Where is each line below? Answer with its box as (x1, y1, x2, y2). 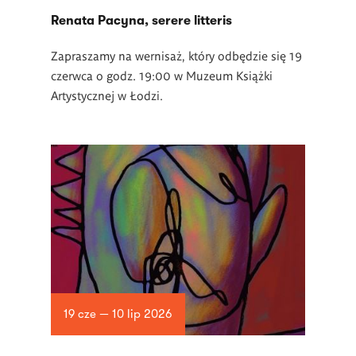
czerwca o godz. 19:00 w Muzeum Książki (51, 68, 273, 83)
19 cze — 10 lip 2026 (63, 307, 172, 322)
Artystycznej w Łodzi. (51, 87, 163, 103)
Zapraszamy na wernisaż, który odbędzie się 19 (51, 48, 302, 63)
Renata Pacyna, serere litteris (51, 14, 235, 28)
